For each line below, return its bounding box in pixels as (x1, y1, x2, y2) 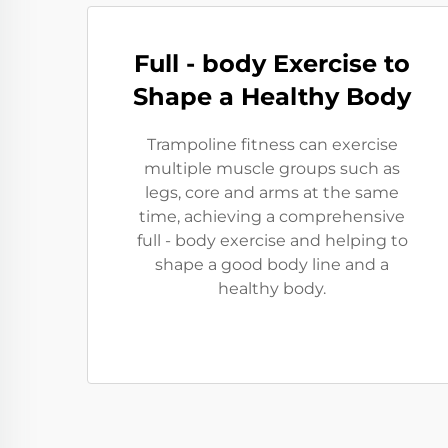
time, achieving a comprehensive (139, 207, 405, 226)
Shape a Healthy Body (133, 82, 411, 111)
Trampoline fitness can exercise (146, 135, 398, 154)
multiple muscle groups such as (144, 159, 400, 178)
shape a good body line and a (155, 255, 389, 274)
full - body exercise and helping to (136, 231, 408, 250)
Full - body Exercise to (134, 49, 410, 78)
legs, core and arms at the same (145, 183, 399, 202)
